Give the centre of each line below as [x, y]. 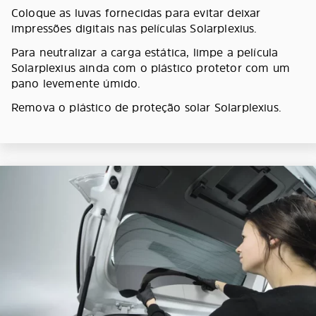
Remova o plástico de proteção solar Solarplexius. [146, 107]
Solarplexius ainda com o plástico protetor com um [151, 67]
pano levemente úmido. [76, 83]
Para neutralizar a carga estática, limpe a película [145, 52]
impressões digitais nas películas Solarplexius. [134, 28]
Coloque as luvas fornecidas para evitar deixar [136, 12]
